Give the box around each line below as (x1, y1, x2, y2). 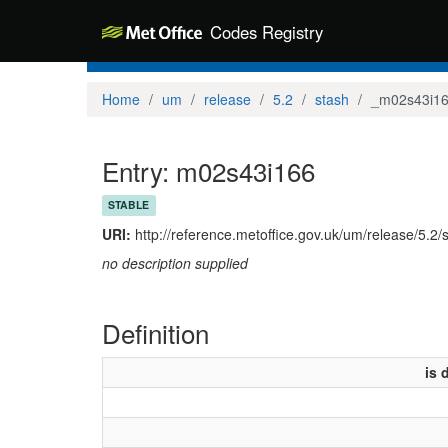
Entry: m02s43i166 (102, 151, 315, 189)
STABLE (108, 197, 150, 213)
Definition (102, 313, 209, 351)
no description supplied (102, 252, 248, 273)
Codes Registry (210, 20, 323, 44)
